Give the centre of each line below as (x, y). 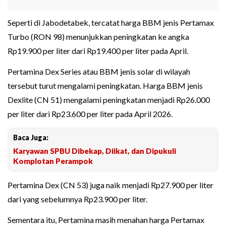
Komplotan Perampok (53, 161)
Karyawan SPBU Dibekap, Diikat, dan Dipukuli (95, 151)
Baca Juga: (31, 138)
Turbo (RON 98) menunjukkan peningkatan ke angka (98, 37)
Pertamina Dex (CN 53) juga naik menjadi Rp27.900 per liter (110, 185)
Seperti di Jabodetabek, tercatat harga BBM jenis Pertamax (111, 23)
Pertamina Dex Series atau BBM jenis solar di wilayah (99, 72)
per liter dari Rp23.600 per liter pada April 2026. (90, 114)
